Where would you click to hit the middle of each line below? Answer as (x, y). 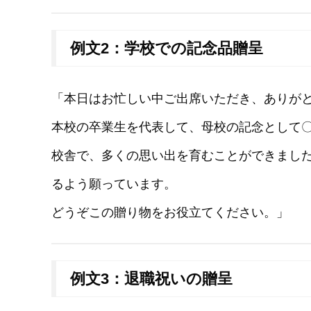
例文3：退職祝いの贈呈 (151, 279)
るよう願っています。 (114, 184)
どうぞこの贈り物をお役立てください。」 (170, 212)
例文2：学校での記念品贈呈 (167, 48)
